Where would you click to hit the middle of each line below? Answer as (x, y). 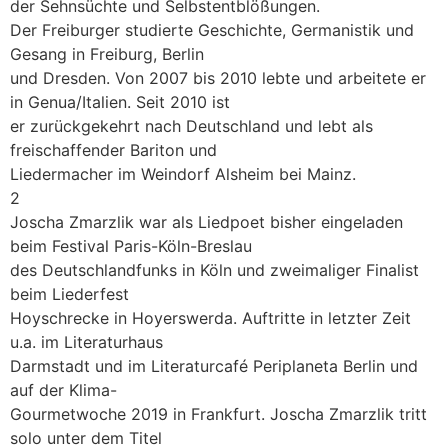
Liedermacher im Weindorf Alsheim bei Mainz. (183, 173)
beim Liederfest (69, 293)
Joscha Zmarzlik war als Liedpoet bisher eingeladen (206, 221)
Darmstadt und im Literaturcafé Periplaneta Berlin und (214, 365)
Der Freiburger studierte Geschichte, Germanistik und (212, 29)
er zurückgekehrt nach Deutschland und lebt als (191, 125)
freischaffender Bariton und (113, 149)
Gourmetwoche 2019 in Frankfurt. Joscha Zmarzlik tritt (218, 413)
